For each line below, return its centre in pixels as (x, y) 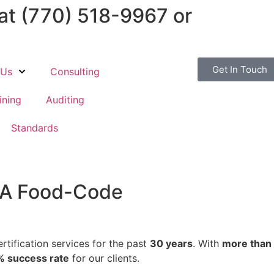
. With (207, 243)
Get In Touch (240, 69)
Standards (34, 128)
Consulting (75, 72)
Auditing (65, 100)
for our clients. (104, 258)
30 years (171, 243)
